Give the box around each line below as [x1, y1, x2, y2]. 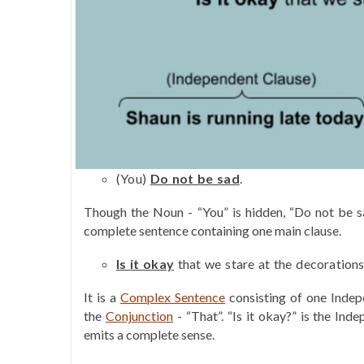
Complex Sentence [120, 289, 226, 305]
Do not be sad [149, 171, 240, 187]
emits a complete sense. [84, 327, 217, 343]
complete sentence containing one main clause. [84, 223, 344, 239]
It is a [84, 289, 121, 305]
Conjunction [105, 308, 173, 324]
